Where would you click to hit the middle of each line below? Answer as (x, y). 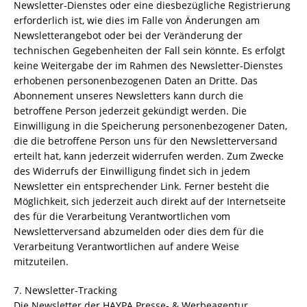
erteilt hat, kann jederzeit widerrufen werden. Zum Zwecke (149, 156)
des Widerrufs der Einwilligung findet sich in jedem (132, 171)
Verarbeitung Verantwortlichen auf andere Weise (126, 246)
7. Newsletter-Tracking (65, 290)
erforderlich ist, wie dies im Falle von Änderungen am (137, 20)
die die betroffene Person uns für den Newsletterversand (146, 141)
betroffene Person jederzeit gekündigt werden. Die (130, 111)
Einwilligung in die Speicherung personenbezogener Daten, (150, 126)
